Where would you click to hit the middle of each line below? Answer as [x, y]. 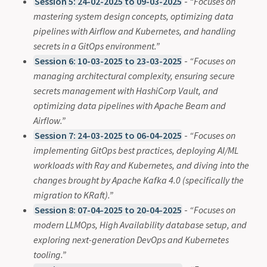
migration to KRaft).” [73, 195]
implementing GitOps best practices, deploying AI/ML [136, 150]
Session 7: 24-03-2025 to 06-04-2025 [108, 135]
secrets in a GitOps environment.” [97, 46]
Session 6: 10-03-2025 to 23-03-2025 [108, 60]
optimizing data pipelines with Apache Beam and [130, 105]
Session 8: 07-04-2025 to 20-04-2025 [108, 209]
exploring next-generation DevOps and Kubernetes [131, 239]
